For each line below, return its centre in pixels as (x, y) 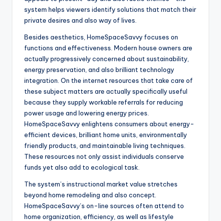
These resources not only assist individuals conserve (104, 157)
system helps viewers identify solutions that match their (110, 10)
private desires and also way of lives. (80, 20)
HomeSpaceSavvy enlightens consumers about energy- (109, 124)
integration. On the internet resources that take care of (109, 81)
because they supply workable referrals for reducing (104, 102)
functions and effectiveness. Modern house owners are (108, 48)
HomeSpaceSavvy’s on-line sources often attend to (104, 206)
